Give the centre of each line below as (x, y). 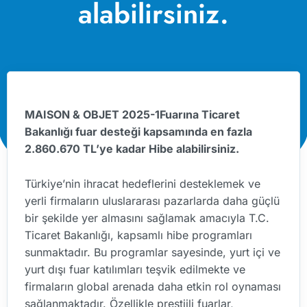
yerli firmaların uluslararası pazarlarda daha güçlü (152, 201)
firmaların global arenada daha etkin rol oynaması (153, 287)
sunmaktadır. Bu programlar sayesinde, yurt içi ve (152, 253)
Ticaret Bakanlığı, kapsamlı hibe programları (138, 235)
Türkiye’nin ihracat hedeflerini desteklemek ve (143, 184)
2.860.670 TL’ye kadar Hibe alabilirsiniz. (132, 149)
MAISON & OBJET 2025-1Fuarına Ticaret (132, 115)
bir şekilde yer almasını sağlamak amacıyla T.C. (147, 218)
